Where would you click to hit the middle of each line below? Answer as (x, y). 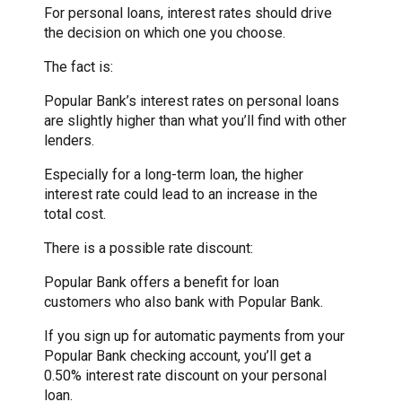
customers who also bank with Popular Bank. (184, 301)
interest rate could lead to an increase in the (181, 194)
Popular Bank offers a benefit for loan (162, 282)
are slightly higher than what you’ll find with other (195, 120)
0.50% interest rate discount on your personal (185, 375)
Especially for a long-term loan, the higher (174, 174)
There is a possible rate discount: (149, 248)
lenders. (69, 140)
